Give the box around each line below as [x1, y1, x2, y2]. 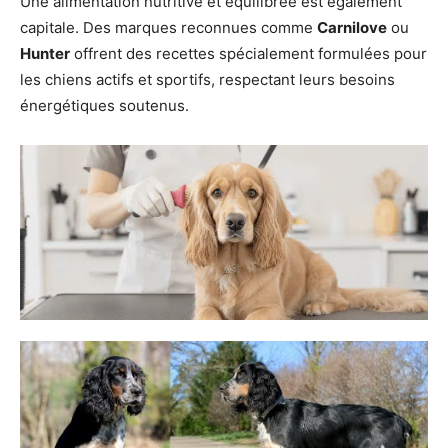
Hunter [20, 44, 70, 64]
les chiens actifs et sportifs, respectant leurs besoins [20, 70, 395, 90]
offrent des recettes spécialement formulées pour [70, 44, 427, 64]
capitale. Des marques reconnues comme [20, 18, 317, 38]
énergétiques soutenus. [20, 96, 189, 116]
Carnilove [317, 18, 387, 38]
